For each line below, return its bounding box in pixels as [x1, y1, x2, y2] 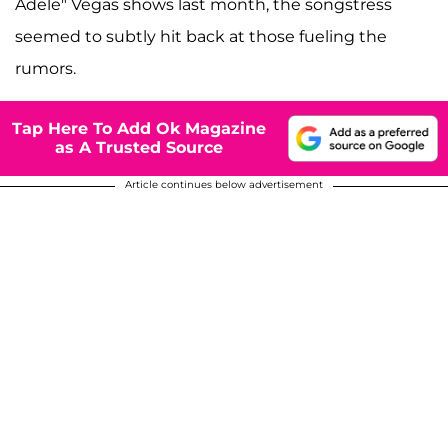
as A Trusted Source [55, 138, 223, 158]
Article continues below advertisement [125, 177, 323, 191]
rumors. [15, 58, 76, 78]
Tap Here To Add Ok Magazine [12, 119, 266, 139]
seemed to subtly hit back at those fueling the [15, 26, 387, 46]
